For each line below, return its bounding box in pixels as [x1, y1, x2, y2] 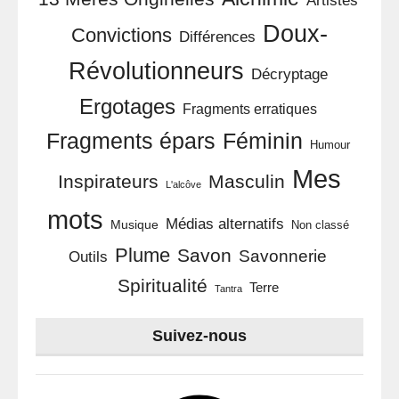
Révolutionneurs [68, 58, 244, 85]
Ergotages [78, 94, 175, 118]
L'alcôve [166, 179, 201, 190]
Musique [110, 217, 159, 232]
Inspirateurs [58, 171, 159, 192]
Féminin [222, 128, 303, 153]
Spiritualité [117, 275, 208, 296]
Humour [309, 139, 350, 151]
